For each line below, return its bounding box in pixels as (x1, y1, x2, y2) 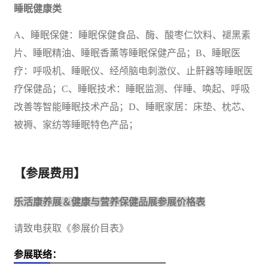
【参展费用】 (14, 166, 86, 180)
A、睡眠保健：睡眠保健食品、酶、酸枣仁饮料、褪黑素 (14, 29, 251, 40)
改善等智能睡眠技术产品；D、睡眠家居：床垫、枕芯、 (14, 101, 251, 112)
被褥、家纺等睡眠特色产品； (14, 119, 138, 130)
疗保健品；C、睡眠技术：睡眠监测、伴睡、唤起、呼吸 (14, 83, 250, 94)
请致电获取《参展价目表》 (14, 223, 129, 233)
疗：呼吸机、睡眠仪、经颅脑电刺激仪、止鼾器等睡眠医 (14, 65, 253, 76)
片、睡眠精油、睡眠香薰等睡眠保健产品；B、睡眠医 (14, 47, 240, 58)
